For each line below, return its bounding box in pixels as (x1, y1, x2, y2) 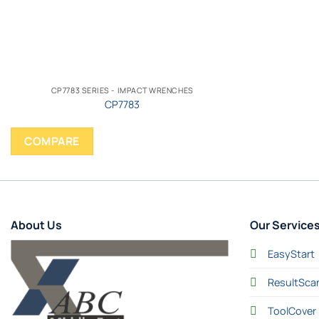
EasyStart (267, 247, 315, 261)
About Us (11, 217, 62, 234)
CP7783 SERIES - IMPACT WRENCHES (51, 85, 194, 96)
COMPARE (24, 133, 80, 150)
